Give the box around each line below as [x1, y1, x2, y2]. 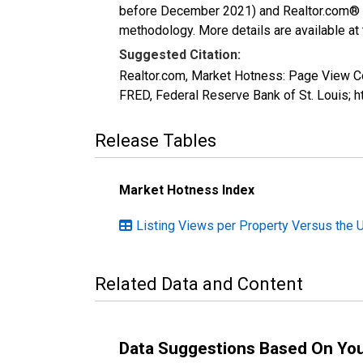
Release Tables [95, 130, 216, 151]
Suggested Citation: [119, 46, 241, 62]
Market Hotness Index [119, 181, 254, 198]
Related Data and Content [95, 273, 303, 294]
